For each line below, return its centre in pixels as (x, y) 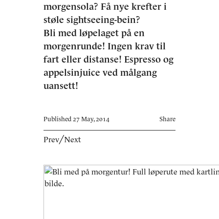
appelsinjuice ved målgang (100, 73)
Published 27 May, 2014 (77, 119)
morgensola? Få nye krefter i (105, 7)
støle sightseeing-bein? (92, 20)
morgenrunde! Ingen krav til (105, 46)
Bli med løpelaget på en (94, 33)
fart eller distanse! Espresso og (109, 59)
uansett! (61, 86)
